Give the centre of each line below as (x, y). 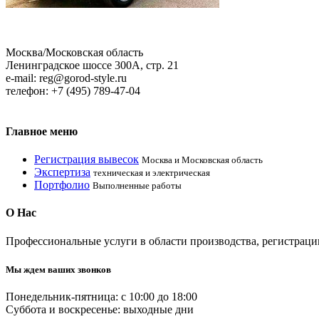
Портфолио (62, 185)
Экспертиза (62, 172)
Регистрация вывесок (87, 159)
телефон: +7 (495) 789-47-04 (73, 90)
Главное (26, 131)
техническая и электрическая (152, 173)
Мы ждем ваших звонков (58, 269)
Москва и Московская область (202, 160)
